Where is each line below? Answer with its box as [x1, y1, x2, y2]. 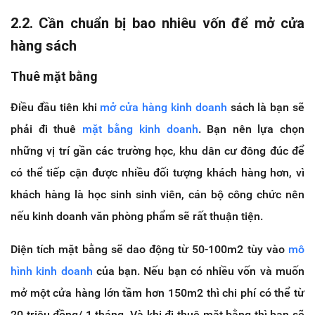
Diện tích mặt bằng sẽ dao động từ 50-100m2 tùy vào [11, 242, 288, 256]
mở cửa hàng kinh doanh [100, 100, 227, 114]
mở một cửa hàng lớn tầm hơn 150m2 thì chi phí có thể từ [11, 285, 304, 300]
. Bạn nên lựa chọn [198, 122, 305, 136]
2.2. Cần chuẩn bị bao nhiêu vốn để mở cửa [11, 14, 304, 32]
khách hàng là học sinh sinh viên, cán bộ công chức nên [11, 187, 304, 201]
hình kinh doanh [11, 264, 93, 278]
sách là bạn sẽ [226, 100, 305, 114]
